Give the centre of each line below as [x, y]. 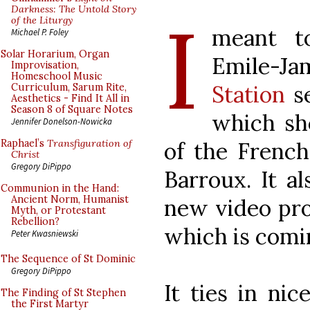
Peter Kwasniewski [45, 233]
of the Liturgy [42, 20]
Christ [25, 154]
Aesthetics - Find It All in [70, 98]
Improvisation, [45, 65]
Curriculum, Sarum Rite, [69, 87]
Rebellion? [35, 221]
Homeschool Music [57, 76]
